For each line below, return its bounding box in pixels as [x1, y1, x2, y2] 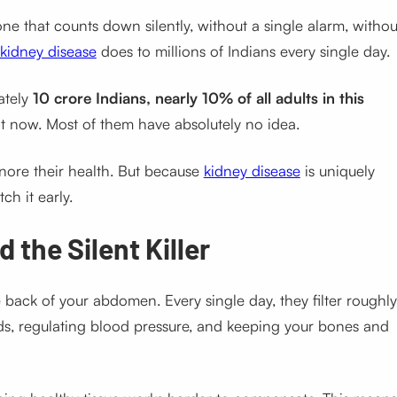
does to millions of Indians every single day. [96, 42, 390, 61]
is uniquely [300, 161, 375, 181]
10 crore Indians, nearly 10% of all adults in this [32, 89, 364, 108]
